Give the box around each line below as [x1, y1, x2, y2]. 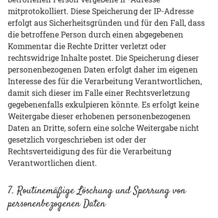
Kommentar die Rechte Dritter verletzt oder [8, 41, 166, 52]
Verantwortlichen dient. [8, 158, 97, 168]
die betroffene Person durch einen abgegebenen [8, 29, 183, 40]
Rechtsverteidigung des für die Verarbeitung [8, 146, 171, 157]
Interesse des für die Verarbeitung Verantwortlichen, [8, 76, 202, 87]
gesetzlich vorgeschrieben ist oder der [8, 134, 146, 145]
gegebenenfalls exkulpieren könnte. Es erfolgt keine [8, 99, 199, 110]
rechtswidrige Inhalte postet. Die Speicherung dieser [8, 53, 199, 63]
